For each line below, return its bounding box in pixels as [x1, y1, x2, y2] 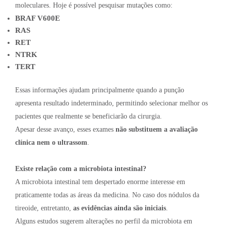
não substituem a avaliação [116, 126, 198, 134]
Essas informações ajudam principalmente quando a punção [15, 86, 184, 94]
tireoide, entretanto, [15, 204, 73, 212]
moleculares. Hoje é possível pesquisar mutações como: [15, 1, 173, 9]
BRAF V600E [15, 14, 60, 22]
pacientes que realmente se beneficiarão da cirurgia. [15, 112, 162, 121]
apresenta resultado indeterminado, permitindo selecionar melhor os [15, 99, 208, 107]
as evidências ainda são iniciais [73, 204, 166, 212]
